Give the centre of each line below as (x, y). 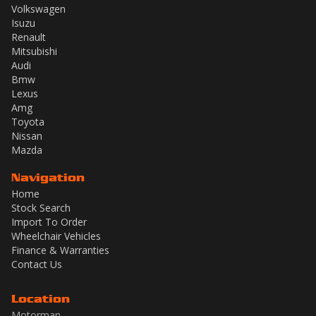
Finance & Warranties (60, 250)
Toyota (28, 122)
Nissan (27, 136)
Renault (29, 37)
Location (41, 299)
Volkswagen (38, 9)
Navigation (48, 177)
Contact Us (37, 265)
